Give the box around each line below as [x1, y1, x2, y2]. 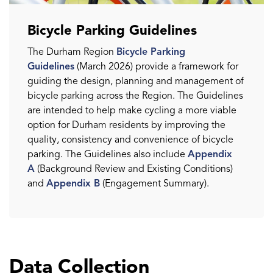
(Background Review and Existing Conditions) [35, 163, 233, 175]
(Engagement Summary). [100, 177, 209, 190]
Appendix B [46, 177, 100, 190]
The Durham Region [27, 46, 114, 58]
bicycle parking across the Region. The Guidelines [27, 90, 243, 102]
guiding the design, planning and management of [27, 75, 244, 88]
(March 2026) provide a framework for [74, 60, 238, 73]
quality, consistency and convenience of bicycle [27, 133, 233, 146]
